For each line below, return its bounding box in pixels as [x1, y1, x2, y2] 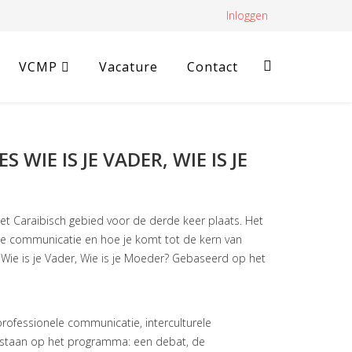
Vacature [99, 58, 158, 75]
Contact [187, 58, 238, 75]
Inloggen [226, 8, 268, 23]
